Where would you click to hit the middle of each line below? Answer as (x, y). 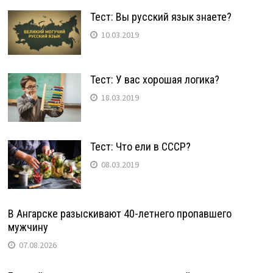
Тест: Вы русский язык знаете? (161, 16)
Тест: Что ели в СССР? (140, 146)
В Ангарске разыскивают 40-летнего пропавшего (119, 213)
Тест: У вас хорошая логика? (154, 79)
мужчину (28, 227)
